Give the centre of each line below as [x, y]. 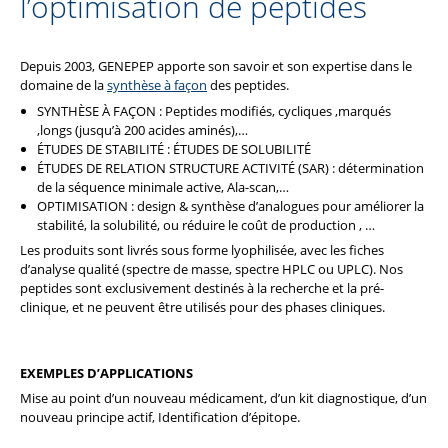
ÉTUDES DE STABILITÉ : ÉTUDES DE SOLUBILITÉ [174, 148]
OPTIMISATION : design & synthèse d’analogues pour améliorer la [230, 205]
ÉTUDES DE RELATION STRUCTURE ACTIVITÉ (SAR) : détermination [230, 167]
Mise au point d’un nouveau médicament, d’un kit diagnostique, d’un [223, 397]
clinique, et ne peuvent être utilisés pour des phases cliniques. [202, 307]
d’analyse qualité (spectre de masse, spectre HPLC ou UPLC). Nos [211, 269]
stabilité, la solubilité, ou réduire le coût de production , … [206, 224]
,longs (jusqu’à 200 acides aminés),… [142, 129]
